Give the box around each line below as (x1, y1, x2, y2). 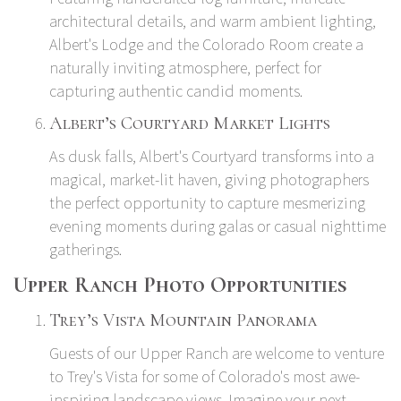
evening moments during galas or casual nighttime (49, 215, 386, 236)
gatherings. (49, 238, 122, 260)
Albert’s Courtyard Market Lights (49, 112, 330, 134)
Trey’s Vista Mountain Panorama (49, 309, 317, 331)
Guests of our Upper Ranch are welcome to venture (49, 342, 384, 363)
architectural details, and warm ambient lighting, (49, 10, 376, 31)
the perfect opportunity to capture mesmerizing (49, 192, 365, 213)
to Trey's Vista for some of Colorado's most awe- (49, 365, 360, 387)
